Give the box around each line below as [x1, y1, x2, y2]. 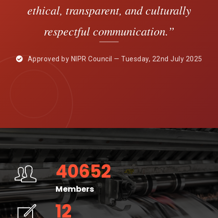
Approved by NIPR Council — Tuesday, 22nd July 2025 [26, 55, 202, 63]
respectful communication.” [44, 23, 174, 39]
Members [55, 183, 94, 195]
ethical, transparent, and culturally [27, 2, 191, 18]
